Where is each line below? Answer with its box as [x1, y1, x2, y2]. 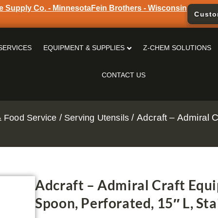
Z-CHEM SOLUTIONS [143, 43, 212, 52]
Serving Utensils [64, 112, 129, 123]
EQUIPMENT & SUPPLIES [43, 43, 125, 52]
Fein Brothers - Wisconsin [91, 3, 187, 12]
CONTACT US [101, 71, 145, 79]
